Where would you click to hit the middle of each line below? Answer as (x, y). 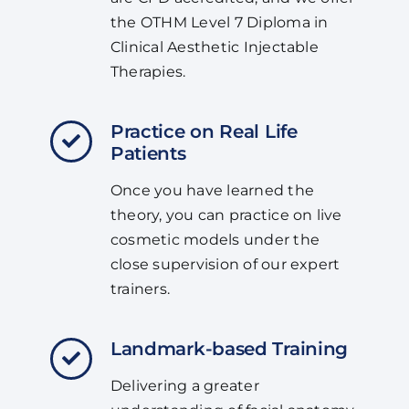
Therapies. (148, 72)
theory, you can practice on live (226, 215)
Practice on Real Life (204, 131)
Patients (148, 153)
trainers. (140, 289)
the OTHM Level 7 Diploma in (219, 23)
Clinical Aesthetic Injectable (214, 47)
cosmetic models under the (215, 240)
